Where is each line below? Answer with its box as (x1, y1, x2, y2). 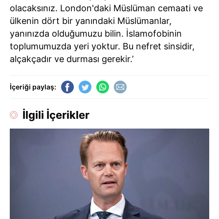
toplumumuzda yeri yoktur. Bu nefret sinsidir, (10, 41, 195, 51)
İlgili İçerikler (22, 108, 89, 121)
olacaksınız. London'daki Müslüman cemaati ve (10, 2, 203, 13)
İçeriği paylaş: (10, 83, 56, 91)
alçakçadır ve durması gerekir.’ (10, 53, 133, 64)
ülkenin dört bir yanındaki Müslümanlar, (10, 15, 172, 26)
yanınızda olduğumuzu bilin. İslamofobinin (10, 28, 182, 39)
